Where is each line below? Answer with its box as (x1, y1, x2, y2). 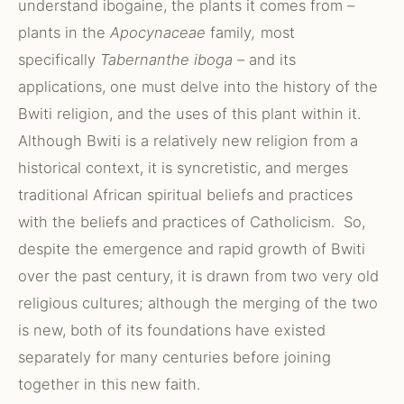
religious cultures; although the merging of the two (18, 294, 378, 312)
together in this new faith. (18, 375, 200, 393)
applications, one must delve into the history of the (18, 78, 378, 96)
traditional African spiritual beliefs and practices (18, 186, 353, 204)
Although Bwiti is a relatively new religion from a (18, 132, 358, 150)
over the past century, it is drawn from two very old (18, 267, 379, 285)
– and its (233, 50, 296, 69)
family (210, 23, 252, 41)
